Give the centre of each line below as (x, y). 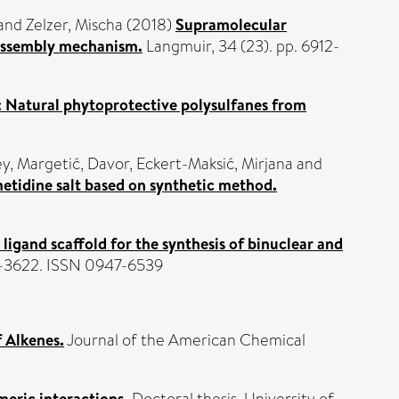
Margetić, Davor (73, 164)
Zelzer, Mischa (74, 25)
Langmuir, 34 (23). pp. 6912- (241, 46)
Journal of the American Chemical (185, 340)
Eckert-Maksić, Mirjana (215, 164)
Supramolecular (231, 24)
